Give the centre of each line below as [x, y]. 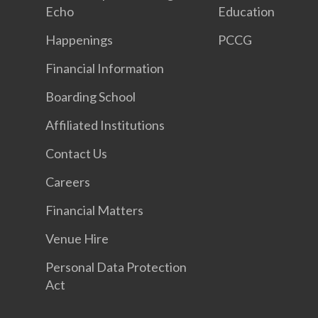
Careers [68, 182]
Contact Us [76, 153]
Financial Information [105, 68]
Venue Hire [77, 238]
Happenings [79, 40]
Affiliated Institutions [105, 125]
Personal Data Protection [116, 267]
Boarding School [91, 97]
